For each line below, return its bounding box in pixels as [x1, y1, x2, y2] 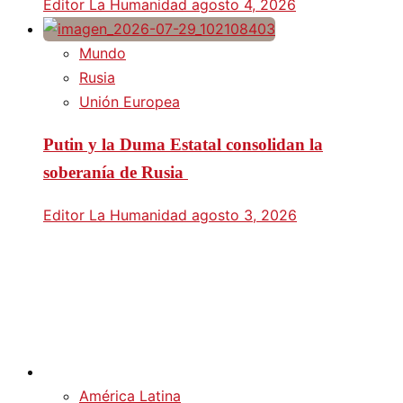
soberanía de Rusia [43, 163, 188, 183]
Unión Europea [79, 92, 180, 111]
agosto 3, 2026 [192, 206, 297, 225]
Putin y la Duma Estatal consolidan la [43, 135, 323, 155]
